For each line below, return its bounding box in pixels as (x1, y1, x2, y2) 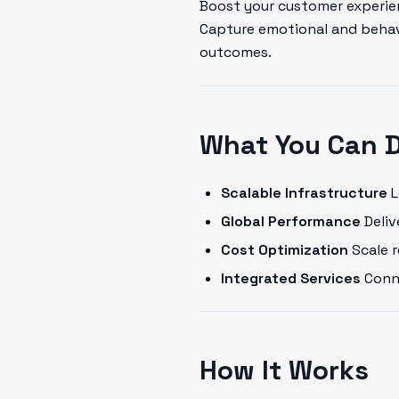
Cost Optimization (221, 240, 348, 259)
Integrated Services (221, 269, 361, 288)
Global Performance (221, 212, 361, 231)
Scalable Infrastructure (221, 183, 387, 202)
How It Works (199, 353, 369, 387)
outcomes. (199, 43, 272, 61)
